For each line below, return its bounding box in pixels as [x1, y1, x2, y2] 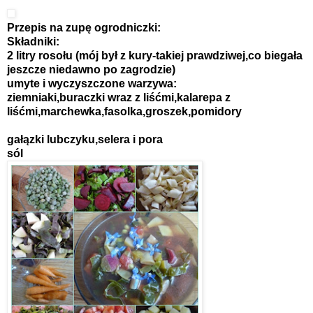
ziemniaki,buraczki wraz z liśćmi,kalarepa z [7, 91, 231, 103]
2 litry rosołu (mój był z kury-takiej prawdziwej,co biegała [7, 49, 303, 61]
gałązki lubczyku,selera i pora [7, 133, 163, 145]
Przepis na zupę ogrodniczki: [7, 21, 161, 34]
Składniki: [7, 35, 59, 48]
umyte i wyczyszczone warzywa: [7, 77, 177, 89]
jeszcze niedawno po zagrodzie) [7, 63, 175, 75]
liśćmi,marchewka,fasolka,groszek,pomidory [7, 105, 242, 117]
